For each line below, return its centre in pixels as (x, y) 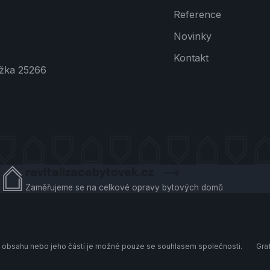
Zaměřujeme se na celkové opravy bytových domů (124, 187)
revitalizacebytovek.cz (91, 172)
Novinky (193, 36)
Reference (198, 15)
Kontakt (191, 58)
